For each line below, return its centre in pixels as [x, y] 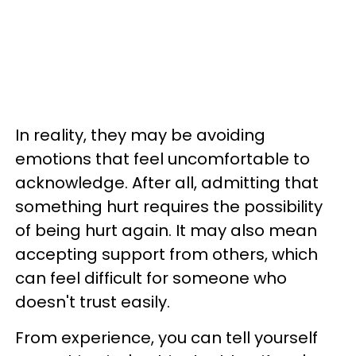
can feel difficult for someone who [151, 278]
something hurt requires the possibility [169, 207]
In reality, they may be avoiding [140, 135]
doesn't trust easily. [93, 302]
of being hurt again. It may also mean [166, 230]
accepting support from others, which [166, 254]
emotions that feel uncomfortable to [163, 159]
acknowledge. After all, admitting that [167, 183]
